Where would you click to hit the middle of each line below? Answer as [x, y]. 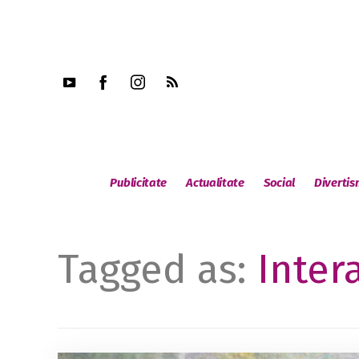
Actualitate [215, 183]
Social [279, 183]
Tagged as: [157, 269]
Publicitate [139, 183]
